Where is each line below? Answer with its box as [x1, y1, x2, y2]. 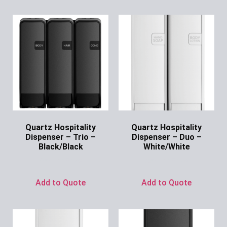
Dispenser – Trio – [25, 132, 96, 142]
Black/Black [38, 141, 83, 152]
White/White [143, 141, 190, 152]
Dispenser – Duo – [131, 132, 202, 142]
